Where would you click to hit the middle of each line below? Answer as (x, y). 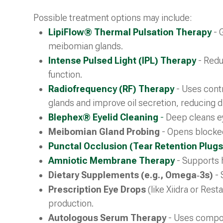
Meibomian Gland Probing (104, 131)
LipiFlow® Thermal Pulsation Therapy (130, 32)
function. (65, 74)
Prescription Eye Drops (97, 189)
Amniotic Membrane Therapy (112, 160)
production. (71, 203)
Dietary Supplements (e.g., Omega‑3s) (131, 175)
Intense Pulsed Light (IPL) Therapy (123, 60)
